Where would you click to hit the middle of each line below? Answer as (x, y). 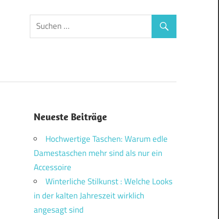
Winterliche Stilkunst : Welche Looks (109, 182)
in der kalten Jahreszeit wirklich (89, 196)
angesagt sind (58, 210)
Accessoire (52, 167)
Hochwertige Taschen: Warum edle (106, 139)
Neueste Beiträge (70, 117)
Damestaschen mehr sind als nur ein (98, 153)
